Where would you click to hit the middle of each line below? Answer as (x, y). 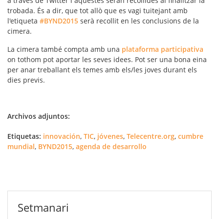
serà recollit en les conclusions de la (139, 21)
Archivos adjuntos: (39, 116)
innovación (62, 136)
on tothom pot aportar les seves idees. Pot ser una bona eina (107, 60)
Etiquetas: (24, 136)
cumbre (191, 136)
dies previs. (26, 80)
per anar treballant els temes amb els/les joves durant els (102, 70)
